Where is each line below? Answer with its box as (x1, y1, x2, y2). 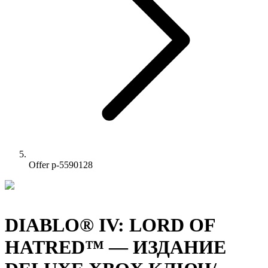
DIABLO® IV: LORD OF (5, 214, 215, 236)
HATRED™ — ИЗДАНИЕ (5, 236, 226, 258)
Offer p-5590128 (29, 160, 93, 170)
